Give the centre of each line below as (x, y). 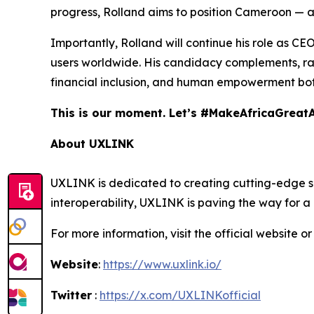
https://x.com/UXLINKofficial (180, 295)
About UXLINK (92, 144)
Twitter (71, 295)
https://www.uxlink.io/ (162, 265)
